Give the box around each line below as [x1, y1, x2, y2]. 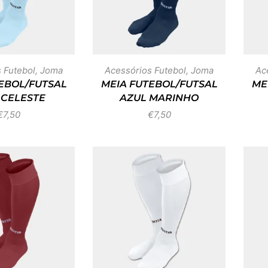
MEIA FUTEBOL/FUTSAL [100, 78, 218, 90]
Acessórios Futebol [105, 65, 186, 76]
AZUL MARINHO [120, 92, 199, 103]
